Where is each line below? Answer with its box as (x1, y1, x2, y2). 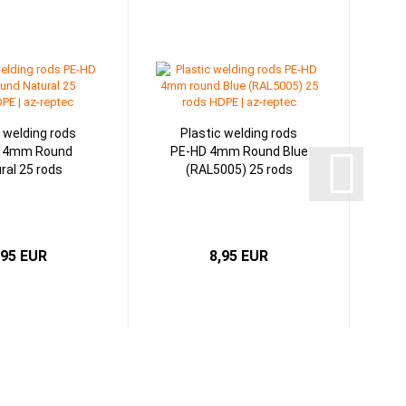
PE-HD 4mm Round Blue (169, 144, 308, 159)
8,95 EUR (209, 247, 268, 265)
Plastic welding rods (180, 126, 297, 140)
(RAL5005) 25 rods (185, 162, 293, 177)
